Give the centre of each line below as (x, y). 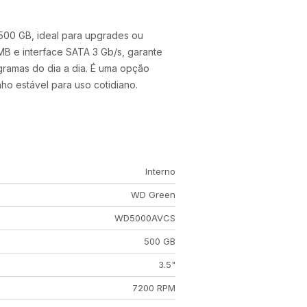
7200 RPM (153, 288)
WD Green (153, 195)
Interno (160, 171)
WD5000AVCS (145, 218)
